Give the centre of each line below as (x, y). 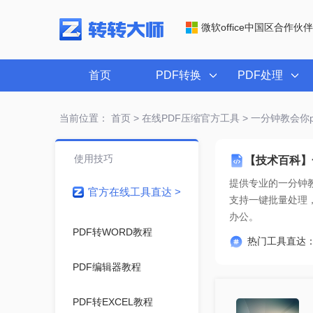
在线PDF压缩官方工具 (190, 118)
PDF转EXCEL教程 (112, 302)
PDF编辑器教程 (107, 267)
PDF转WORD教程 (112, 232)
